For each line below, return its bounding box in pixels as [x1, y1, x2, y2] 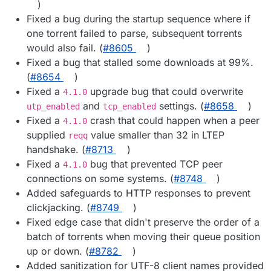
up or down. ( [27, 244, 89, 257]
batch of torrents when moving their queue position [27, 230, 260, 243]
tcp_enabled [103, 101, 156, 111]
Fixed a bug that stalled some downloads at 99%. [27, 56, 253, 68]
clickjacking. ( [27, 201, 90, 214]
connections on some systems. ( [27, 172, 174, 184]
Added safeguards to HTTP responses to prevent [27, 186, 250, 199]
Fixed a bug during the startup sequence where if [27, 12, 250, 25]
